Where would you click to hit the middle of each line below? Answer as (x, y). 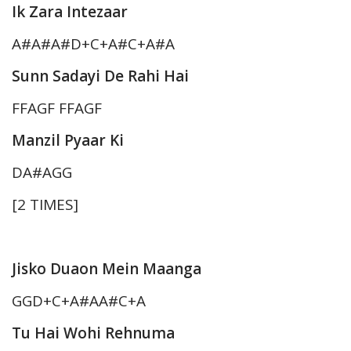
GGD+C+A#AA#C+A (79, 301)
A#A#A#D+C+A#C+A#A (93, 44)
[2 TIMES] (45, 205)
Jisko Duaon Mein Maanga (107, 269)
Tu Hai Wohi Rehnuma (93, 333)
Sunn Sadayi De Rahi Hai (100, 76)
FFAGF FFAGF (57, 109)
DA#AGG (42, 173)
